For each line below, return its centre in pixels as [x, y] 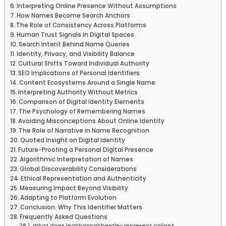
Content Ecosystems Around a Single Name [88, 82]
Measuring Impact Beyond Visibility [74, 188]
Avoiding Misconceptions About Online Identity [92, 121]
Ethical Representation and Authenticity [84, 178]
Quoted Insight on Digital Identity [73, 140]
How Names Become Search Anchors [74, 15]
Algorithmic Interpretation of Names [77, 159]
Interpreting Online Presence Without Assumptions [97, 6]
